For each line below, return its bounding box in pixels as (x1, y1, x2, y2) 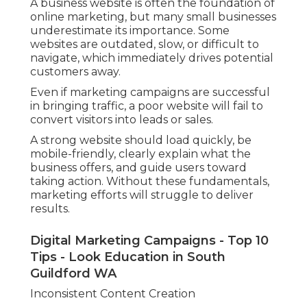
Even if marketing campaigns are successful (30, 86, 270, 99)
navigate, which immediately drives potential (30, 51, 273, 65)
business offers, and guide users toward (30, 161, 247, 175)
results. (30, 202, 70, 216)
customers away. (30, 65, 121, 79)
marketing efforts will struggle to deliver (30, 188, 254, 202)
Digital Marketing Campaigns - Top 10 (30, 233, 269, 249)
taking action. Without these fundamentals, (30, 175, 269, 188)
